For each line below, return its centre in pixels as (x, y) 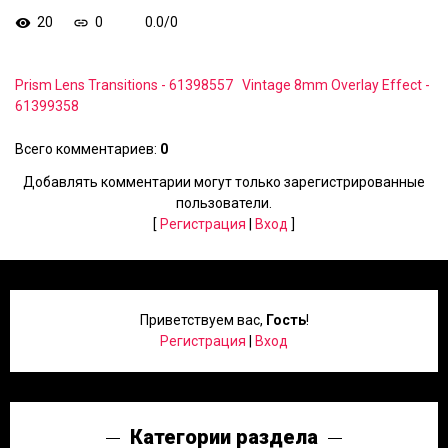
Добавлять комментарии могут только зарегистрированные (224, 182)
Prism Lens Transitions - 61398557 (124, 85)
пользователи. (224, 203)
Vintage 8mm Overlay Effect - (336, 85)
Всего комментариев (84, 149)
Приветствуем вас (199, 320)
